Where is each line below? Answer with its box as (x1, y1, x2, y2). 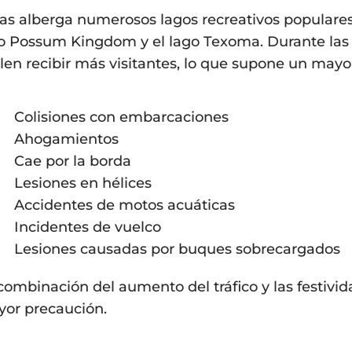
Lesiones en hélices (14, 174, 152, 192)
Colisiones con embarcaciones (14, 108, 229, 126)
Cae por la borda (14, 152, 131, 170)
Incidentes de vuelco (14, 218, 161, 236)
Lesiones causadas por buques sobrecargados (14, 240, 340, 258)
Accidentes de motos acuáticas (14, 196, 235, 214)
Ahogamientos (14, 130, 119, 148)
